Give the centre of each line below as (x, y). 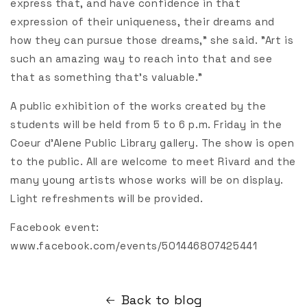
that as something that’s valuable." (107, 77)
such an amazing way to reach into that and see (142, 59)
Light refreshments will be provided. (107, 199)
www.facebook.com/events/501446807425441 (134, 246)
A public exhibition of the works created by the (138, 106)
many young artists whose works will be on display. (147, 180)
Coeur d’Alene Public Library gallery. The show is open (152, 143)
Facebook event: (55, 228)
